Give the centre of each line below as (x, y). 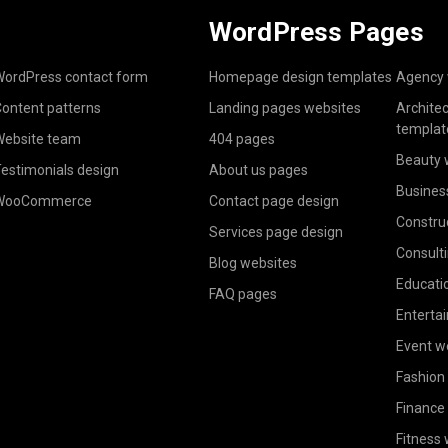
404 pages (241, 139)
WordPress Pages (316, 32)
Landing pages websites (284, 108)
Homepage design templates (300, 77)
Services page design (275, 232)
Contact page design (273, 201)
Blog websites (252, 263)
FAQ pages (242, 294)
